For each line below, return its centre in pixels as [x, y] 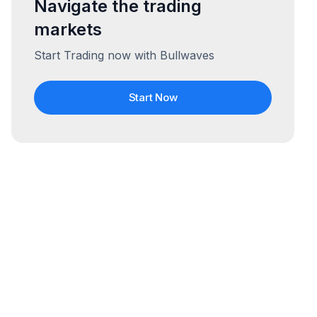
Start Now [153, 97]
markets [68, 29]
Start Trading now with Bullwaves [124, 55]
